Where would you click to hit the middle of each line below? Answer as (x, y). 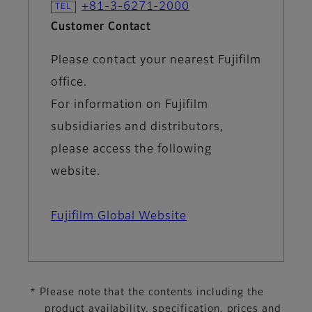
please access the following (131, 149)
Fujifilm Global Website (119, 216)
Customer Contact (101, 27)
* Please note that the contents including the (147, 292)
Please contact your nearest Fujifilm (156, 60)
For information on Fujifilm (130, 105)
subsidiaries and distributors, (137, 127)
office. (69, 83)
